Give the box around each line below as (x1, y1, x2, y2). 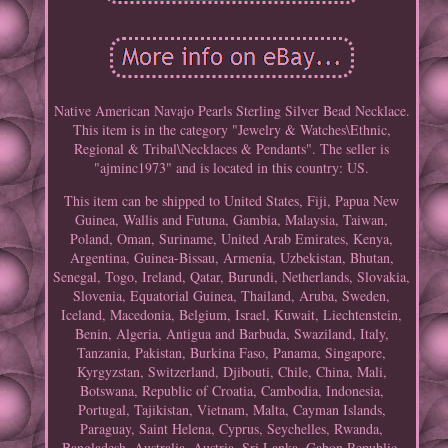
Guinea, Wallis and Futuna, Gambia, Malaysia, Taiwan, (75, 210, 389, 230)
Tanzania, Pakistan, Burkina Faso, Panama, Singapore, (77, 343, 387, 363)
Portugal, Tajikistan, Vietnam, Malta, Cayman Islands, (77, 400, 386, 420)
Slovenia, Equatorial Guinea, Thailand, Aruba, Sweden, (73, 286, 391, 306)
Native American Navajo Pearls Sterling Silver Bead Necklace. (53, 101, 410, 121)
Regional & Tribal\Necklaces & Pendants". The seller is (74, 139, 390, 159)
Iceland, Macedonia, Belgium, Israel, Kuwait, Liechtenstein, (61, 305, 403, 325)
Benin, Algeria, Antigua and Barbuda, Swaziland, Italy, (74, 324, 389, 344)
